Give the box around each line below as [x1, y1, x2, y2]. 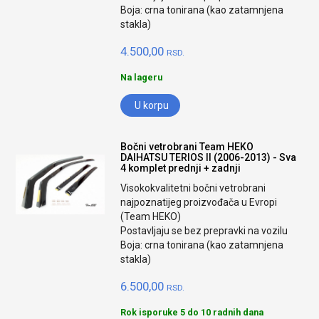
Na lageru [120, 72, 163, 83]
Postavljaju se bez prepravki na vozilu [120, 225, 288, 236]
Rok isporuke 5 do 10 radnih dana [120, 307, 264, 318]
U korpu [135, 100, 169, 111]
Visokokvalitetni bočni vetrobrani [120, 182, 266, 194]
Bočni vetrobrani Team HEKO [120, 141, 254, 152]
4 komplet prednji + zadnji [120, 162, 241, 174]
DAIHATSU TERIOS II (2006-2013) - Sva [120, 152, 297, 163]
